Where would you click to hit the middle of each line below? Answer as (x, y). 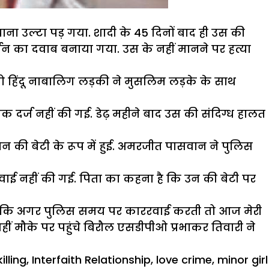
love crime (184, 260)
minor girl (243, 260)
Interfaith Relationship (91, 260)
